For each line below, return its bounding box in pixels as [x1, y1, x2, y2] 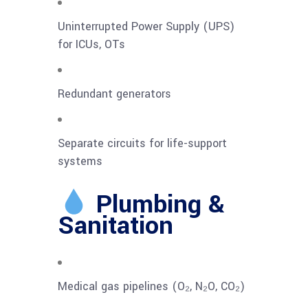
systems [58, 153, 102, 170]
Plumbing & [89, 186, 225, 223]
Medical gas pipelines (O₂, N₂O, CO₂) [58, 278, 245, 295]
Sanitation [58, 208, 173, 244]
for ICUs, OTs [58, 36, 125, 53]
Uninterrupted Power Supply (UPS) [58, 19, 234, 35]
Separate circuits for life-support [58, 135, 227, 152]
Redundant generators [58, 86, 171, 102]
